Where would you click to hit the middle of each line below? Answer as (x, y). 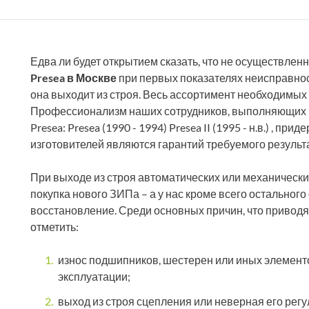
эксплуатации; (94, 277)
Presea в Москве (73, 78)
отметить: (54, 227)
